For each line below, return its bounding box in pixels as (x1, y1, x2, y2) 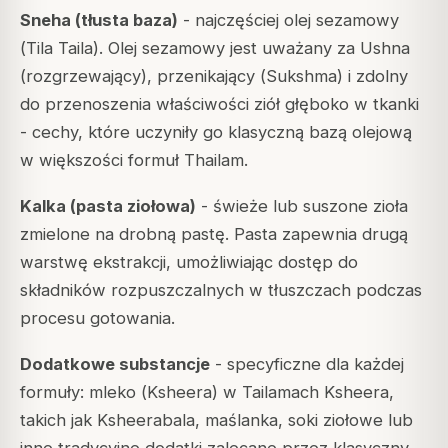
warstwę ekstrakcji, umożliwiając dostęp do (20, 252, 358, 273)
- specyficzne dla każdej (210, 354, 404, 375)
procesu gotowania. (20, 308, 175, 329)
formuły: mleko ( (20, 382, 147, 403)
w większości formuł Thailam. (20, 150, 248, 171)
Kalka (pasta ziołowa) (20, 196, 196, 217)
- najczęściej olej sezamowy (178, 10, 399, 31)
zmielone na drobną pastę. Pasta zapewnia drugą (20, 224, 408, 245)
